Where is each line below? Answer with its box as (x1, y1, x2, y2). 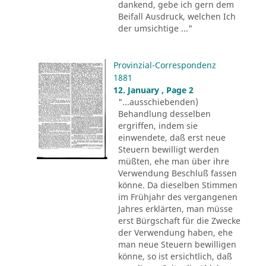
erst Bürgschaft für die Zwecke (118, 215, 240, 227)
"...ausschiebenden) (118, 96, 198, 108)
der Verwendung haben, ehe (118, 227, 233, 239)
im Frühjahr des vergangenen (118, 191, 237, 203)
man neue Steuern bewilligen (118, 239, 236, 251)
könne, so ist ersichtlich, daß (118, 251, 232, 262)
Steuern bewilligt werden (118, 144, 219, 156)
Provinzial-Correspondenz (113, 59, 216, 71)
